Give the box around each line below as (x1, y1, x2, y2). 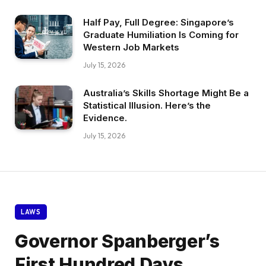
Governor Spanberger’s (15, 230, 220, 252)
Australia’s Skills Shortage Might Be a (83, 87, 249, 99)
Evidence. (83, 112, 127, 123)
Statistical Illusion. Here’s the (83, 99, 211, 111)
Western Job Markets (83, 41, 179, 53)
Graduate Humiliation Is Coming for (83, 28, 239, 40)
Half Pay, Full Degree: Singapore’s (83, 16, 234, 28)
